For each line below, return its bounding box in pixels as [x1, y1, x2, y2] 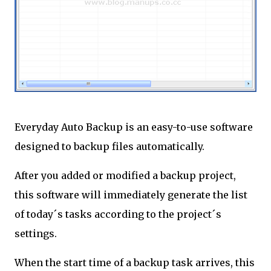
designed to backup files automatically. [15, 140, 204, 152]
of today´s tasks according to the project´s [15, 208, 221, 220]
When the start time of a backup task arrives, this [15, 256, 255, 269]
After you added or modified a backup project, [15, 169, 236, 181]
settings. [15, 227, 57, 240]
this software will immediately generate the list [15, 189, 247, 201]
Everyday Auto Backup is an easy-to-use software [15, 121, 253, 133]
